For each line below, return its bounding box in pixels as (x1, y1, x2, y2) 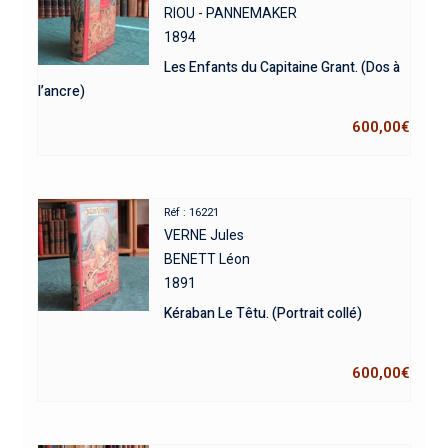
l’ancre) (37, 81, 85, 103)
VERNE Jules (164, 227, 245, 244)
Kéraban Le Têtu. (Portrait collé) (164, 303, 363, 325)
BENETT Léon (164, 251, 251, 268)
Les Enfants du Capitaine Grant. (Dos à (164, 57, 401, 79)
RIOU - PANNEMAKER (164, 5, 298, 22)
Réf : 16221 (164, 206, 220, 220)
